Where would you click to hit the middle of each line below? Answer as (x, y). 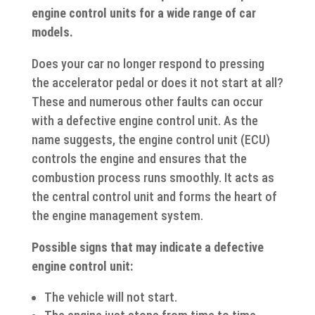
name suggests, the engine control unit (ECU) (150, 139)
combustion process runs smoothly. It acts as (153, 177)
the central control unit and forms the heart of (154, 196)
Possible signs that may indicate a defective (147, 247)
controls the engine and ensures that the (139, 158)
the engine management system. (117, 215)
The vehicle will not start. (110, 297)
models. (52, 32)
